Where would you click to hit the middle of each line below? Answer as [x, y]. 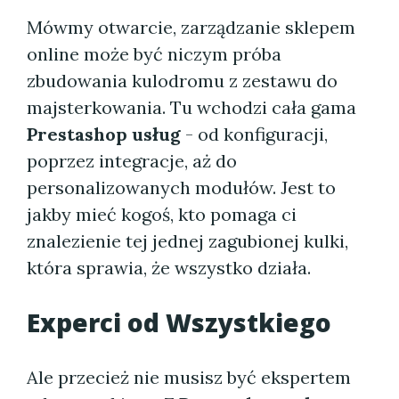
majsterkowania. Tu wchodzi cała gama [191, 107]
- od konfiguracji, [254, 134]
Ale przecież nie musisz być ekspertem [189, 377]
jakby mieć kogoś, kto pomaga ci [162, 214]
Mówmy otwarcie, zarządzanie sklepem [191, 27]
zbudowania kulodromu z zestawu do [182, 81]
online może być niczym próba [154, 54]
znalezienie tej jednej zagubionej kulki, [187, 241]
